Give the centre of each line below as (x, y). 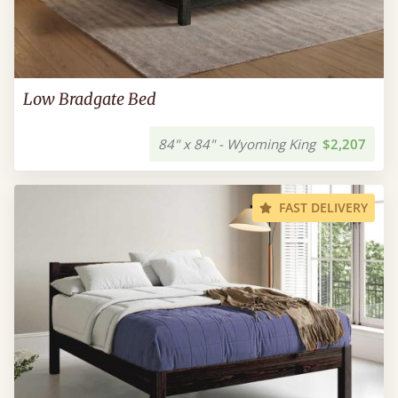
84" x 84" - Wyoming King (237, 144)
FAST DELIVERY (323, 207)
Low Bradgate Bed (90, 99)
